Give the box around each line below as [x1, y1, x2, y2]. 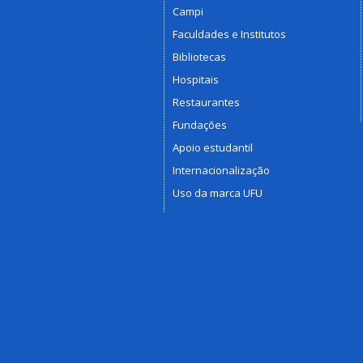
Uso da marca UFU [173, 185, 263, 200]
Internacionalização [173, 162, 270, 177]
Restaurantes [173, 94, 240, 109]
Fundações [173, 117, 227, 132]
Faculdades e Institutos [173, 26, 286, 41]
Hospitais [173, 71, 219, 87]
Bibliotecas [173, 49, 226, 64]
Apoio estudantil [173, 139, 253, 155]
